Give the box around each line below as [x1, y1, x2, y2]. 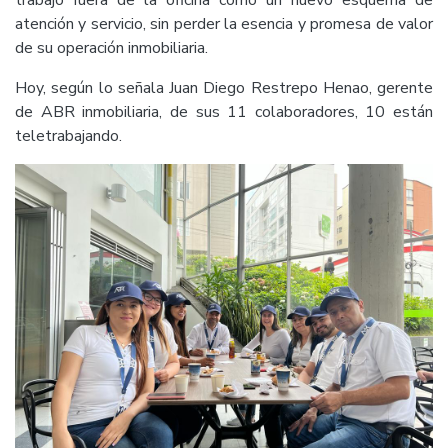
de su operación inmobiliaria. [15, 36, 208, 59]
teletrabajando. [15, 124, 122, 147]
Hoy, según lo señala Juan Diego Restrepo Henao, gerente [15, 76, 433, 99]
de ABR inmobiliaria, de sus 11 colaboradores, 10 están [15, 100, 433, 123]
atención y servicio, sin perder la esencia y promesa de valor [15, 12, 433, 35]
